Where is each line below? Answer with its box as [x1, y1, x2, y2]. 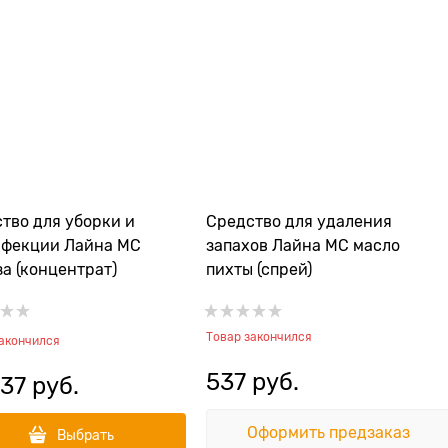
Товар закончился [206, 330, 312, 344]
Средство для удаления [206, 213, 392, 231]
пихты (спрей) [206, 261, 312, 279]
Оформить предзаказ [247, 424, 410, 442]
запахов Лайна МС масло [206, 237, 400, 255]
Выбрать [56, 427, 114, 443]
